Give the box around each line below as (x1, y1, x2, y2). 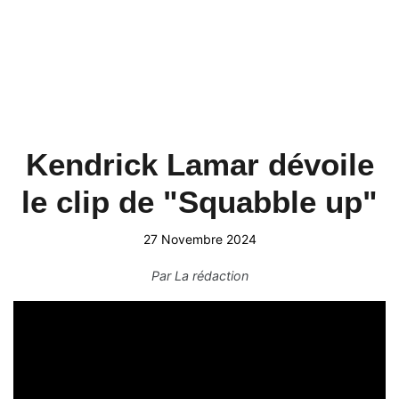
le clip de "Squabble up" (21, 184, 378, 219)
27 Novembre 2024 (142, 232, 256, 247)
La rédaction (174, 268, 248, 283)
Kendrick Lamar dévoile (25, 147, 374, 182)
